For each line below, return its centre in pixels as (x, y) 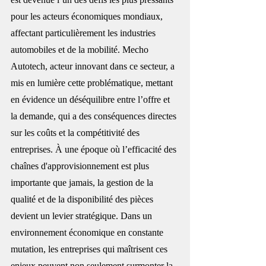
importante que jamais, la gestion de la (83, 182)
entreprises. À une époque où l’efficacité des (95, 149)
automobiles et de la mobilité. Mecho (81, 49)
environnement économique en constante (88, 232)
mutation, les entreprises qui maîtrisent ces (90, 249)
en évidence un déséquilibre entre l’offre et (91, 99)
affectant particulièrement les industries (84, 33)
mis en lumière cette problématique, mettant (93, 83)
